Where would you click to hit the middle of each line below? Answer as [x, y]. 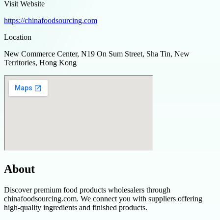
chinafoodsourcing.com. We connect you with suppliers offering [103, 198]
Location [18, 37]
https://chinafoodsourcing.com [51, 20]
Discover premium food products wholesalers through [87, 190]
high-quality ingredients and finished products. [76, 207]
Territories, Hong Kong [40, 62]
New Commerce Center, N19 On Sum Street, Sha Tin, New [97, 54]
